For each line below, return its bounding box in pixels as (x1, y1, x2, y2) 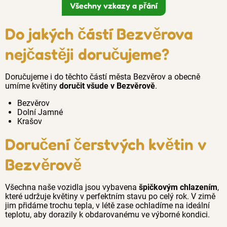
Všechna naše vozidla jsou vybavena (5, 182, 139, 192)
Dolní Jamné (17, 107, 63, 117)
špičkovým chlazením (139, 182, 217, 192)
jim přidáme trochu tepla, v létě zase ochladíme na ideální (5, 200, 210, 210)
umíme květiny (5, 81, 59, 91)
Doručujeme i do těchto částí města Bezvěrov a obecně (5, 71, 200, 82)
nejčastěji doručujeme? (5, 44, 169, 63)
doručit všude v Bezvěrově (59, 81, 155, 91)
